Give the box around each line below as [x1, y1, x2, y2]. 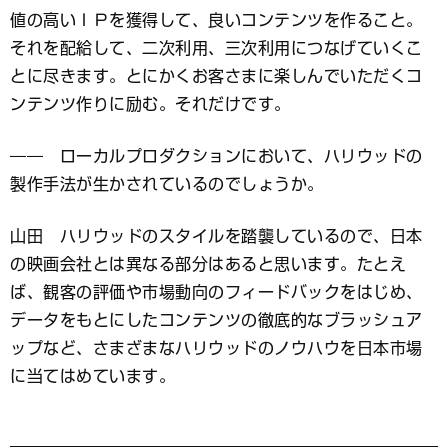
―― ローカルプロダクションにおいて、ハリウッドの [10, 148, 423, 165]
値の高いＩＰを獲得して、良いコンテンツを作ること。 [10, 12, 423, 29]
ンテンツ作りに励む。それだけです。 [10, 96, 291, 113]
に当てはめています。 [10, 368, 175, 385]
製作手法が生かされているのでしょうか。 [10, 176, 324, 193]
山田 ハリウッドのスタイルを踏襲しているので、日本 [10, 228, 423, 245]
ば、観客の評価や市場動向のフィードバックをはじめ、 [10, 284, 423, 301]
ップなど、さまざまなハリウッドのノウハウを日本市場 [10, 340, 423, 357]
